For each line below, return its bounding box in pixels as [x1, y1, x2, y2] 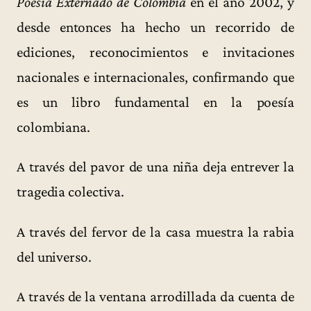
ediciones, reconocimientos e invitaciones [17, 44, 294, 61]
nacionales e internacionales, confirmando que [17, 69, 294, 86]
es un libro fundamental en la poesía [17, 94, 294, 111]
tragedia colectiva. [17, 183, 125, 201]
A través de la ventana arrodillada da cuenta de [17, 287, 294, 305]
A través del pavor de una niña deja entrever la [17, 158, 294, 176]
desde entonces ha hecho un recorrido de [17, 19, 294, 36]
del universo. [17, 248, 92, 265]
